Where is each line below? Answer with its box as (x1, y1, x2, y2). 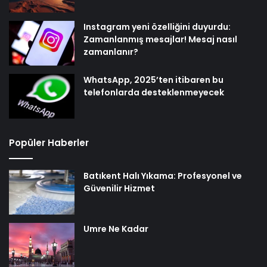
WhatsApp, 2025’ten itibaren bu (83, 74, 223, 86)
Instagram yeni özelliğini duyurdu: (83, 21, 231, 33)
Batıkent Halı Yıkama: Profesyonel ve (83, 170, 242, 182)
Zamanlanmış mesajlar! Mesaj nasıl (83, 33, 237, 46)
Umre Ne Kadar (83, 223, 148, 235)
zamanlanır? (83, 46, 138, 58)
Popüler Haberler (9, 136, 89, 150)
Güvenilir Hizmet (83, 182, 155, 195)
